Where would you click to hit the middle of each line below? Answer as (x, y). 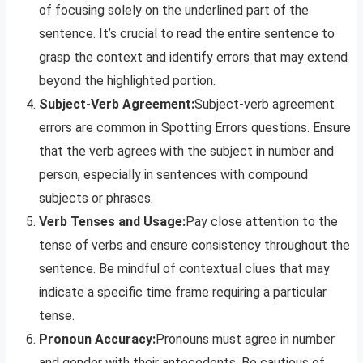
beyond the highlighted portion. (127, 81)
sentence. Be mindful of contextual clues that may (184, 269)
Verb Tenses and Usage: (112, 222)
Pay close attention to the (262, 222)
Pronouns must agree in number (245, 340)
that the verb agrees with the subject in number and (186, 152)
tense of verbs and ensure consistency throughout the (194, 246)
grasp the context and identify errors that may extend (193, 58)
